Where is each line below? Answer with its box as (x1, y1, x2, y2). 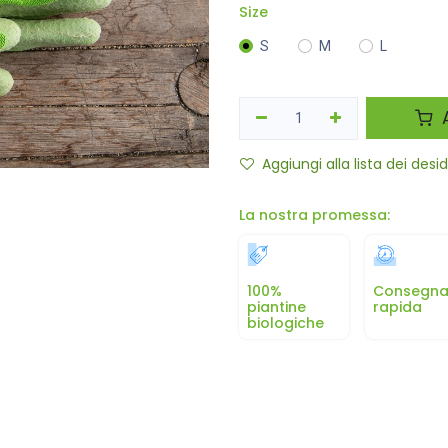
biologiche (247, 312, 324, 333)
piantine (247, 296, 306, 317)
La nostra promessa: (239, 204, 390, 225)
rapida (373, 296, 422, 317)
